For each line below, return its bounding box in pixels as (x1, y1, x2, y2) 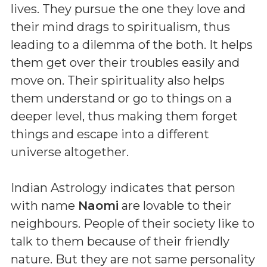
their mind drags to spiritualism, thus (11, 19, 230, 34)
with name (11, 198, 78, 213)
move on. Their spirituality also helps (11, 73, 225, 88)
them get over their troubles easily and (11, 55, 240, 70)
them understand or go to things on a (11, 91, 232, 105)
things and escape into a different (11, 126, 209, 141)
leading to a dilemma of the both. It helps (11, 37, 253, 52)
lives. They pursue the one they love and (11, 1, 246, 16)
